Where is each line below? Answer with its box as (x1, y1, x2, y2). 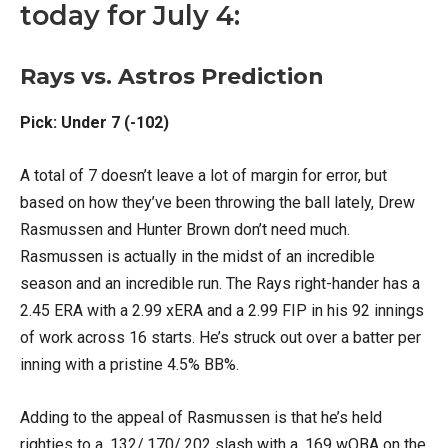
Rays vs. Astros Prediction (20, 63, 324, 90)
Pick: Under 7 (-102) (20, 113, 169, 132)
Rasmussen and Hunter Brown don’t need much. (20, 220, 350, 239)
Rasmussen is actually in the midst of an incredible (20, 247, 375, 266)
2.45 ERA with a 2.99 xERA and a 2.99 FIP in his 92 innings (20, 301, 424, 320)
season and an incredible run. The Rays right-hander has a (20, 274, 420, 293)
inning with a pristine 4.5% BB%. (20, 355, 239, 374)
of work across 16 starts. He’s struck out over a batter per (20, 328, 421, 347)
